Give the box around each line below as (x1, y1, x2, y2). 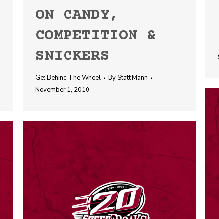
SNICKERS (35, 48, 109, 65)
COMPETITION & (35, 27, 156, 44)
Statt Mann (117, 73, 148, 82)
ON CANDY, (35, 7, 119, 24)
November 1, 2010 (35, 86, 89, 94)
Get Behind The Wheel (35, 73, 101, 82)
